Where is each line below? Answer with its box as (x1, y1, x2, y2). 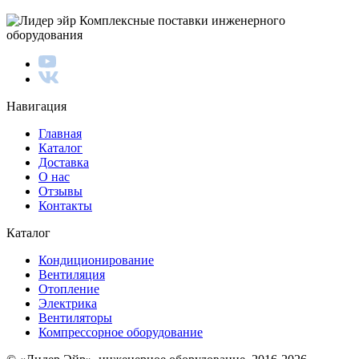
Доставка (38, 155, 89, 169)
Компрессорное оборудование (38, 325, 203, 339)
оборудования (6, 27, 83, 42)
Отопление (38, 281, 99, 296)
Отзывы (38, 184, 83, 198)
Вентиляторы (38, 310, 112, 325)
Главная (38, 126, 82, 140)
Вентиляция (38, 267, 105, 281)
